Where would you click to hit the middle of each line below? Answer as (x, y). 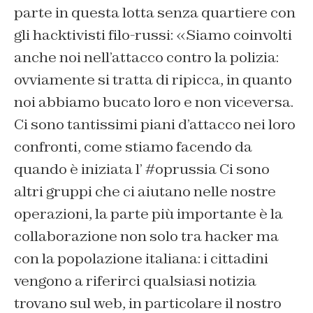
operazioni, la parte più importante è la (148, 214)
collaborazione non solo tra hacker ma (146, 236)
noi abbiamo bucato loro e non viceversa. (154, 102)
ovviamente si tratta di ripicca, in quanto (153, 80)
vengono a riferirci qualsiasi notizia (135, 281)
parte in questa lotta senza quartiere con (155, 13)
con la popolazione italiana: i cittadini (141, 259)
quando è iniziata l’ (80, 169)
